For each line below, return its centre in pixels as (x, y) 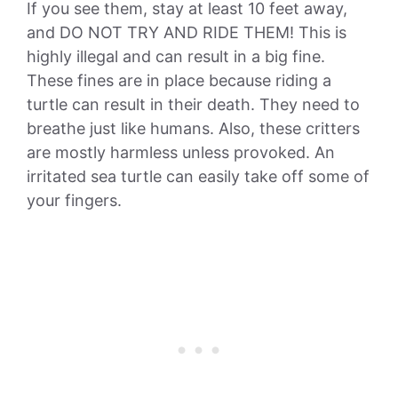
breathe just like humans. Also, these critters (193, 128)
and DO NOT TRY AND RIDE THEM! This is (187, 32)
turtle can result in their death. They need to (193, 104)
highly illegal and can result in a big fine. (176, 56)
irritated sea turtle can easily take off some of (198, 176)
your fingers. (74, 200)
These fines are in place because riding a (179, 80)
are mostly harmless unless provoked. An (181, 152)
